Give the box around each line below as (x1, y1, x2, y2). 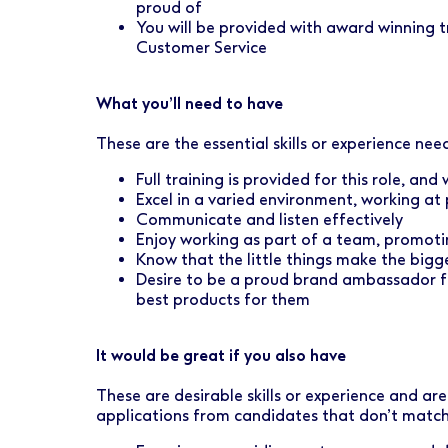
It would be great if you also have (96, 346, 346, 365)
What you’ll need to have (96, 94, 283, 113)
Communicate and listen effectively (136, 210, 403, 229)
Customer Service (136, 38, 267, 57)
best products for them (136, 290, 310, 309)
